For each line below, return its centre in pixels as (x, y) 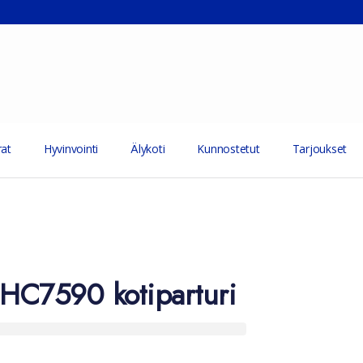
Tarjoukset (320, 149)
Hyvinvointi (71, 149)
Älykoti (148, 149)
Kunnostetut (228, 149)
